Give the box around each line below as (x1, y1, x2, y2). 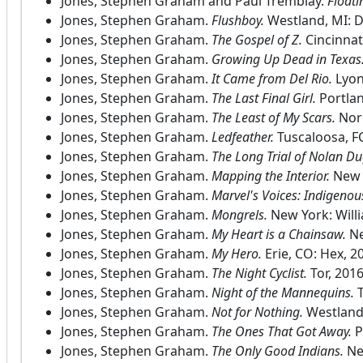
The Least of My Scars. (208, 109, 339, 127)
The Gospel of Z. (208, 31, 305, 49)
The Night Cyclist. (208, 264, 310, 283)
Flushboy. (208, 11, 267, 30)
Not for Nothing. (208, 303, 306, 322)
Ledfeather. (208, 128, 277, 147)
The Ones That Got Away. (208, 322, 355, 341)
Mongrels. (208, 206, 271, 224)
